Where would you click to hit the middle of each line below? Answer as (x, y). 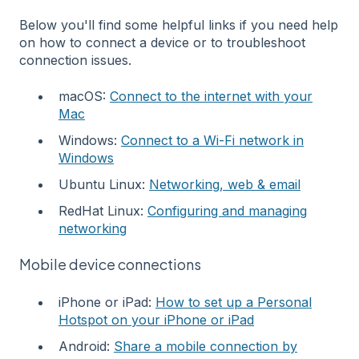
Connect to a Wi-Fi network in (212, 141)
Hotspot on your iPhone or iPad (156, 319)
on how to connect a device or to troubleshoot (162, 43)
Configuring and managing (227, 211)
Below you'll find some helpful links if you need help (179, 25)
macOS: (84, 96)
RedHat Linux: (103, 211)
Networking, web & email (225, 185)
